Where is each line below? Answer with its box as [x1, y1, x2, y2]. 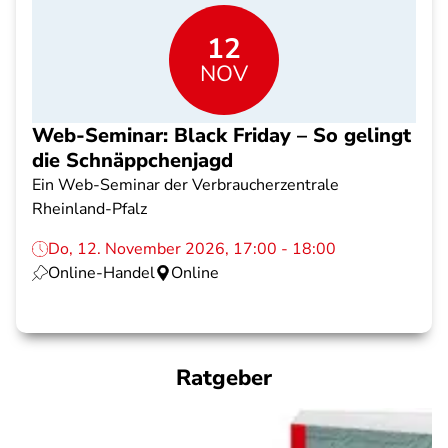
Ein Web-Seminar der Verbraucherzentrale [32, 174, 339, 196]
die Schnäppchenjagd [32, 147, 233, 174]
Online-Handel [48, 262, 155, 284]
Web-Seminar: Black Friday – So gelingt [32, 122, 411, 149]
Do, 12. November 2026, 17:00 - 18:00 [48, 238, 336, 260]
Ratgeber [176, 363, 272, 393]
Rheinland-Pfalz [32, 198, 147, 220]
